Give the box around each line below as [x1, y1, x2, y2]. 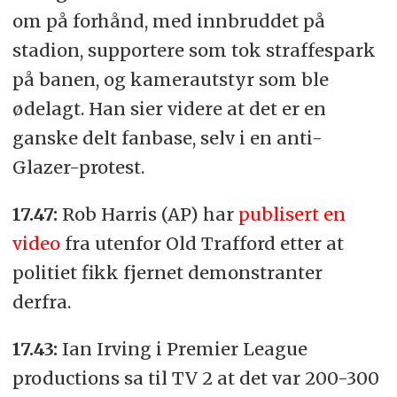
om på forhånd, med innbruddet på [12, 9, 325, 32]
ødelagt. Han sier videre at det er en [12, 97, 326, 120]
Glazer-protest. [12, 155, 144, 178]
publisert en [237, 202, 346, 225]
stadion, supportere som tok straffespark [12, 38, 376, 61]
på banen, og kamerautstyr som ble [12, 67, 329, 90]
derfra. [12, 290, 71, 313]
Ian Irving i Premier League [61, 337, 307, 360]
